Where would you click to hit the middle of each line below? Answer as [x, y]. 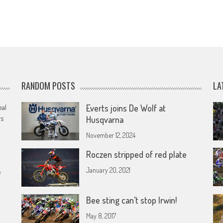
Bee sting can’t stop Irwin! [132, 200]
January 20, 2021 [109, 170]
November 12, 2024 [111, 135]
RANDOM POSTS [49, 86]
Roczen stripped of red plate [137, 154]
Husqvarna [105, 119]
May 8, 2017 [101, 216]
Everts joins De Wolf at [126, 108]
